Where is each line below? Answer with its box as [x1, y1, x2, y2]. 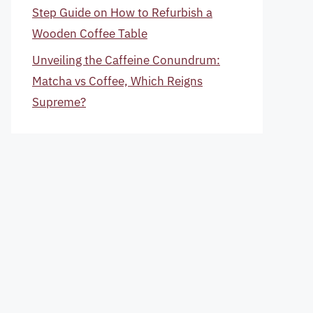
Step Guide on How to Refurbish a [32, 4, 212, 20]
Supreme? [32, 94, 86, 110]
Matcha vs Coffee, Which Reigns [32, 73, 203, 89]
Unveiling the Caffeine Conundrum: [32, 52, 220, 68]
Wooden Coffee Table [32, 25, 147, 41]
